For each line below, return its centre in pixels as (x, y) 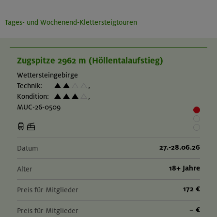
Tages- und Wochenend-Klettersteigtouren (71, 22)
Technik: (30, 86)
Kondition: (33, 97)
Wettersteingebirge (47, 75)
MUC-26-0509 (39, 107)
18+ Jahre (185, 168)
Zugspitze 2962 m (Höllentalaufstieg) (90, 61)
